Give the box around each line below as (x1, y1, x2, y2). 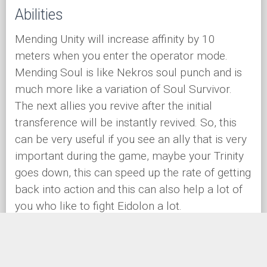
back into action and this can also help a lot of (15, 182, 243, 197)
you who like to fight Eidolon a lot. (15, 199, 182, 213)
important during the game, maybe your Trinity (15, 149, 244, 163)
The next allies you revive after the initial (15, 99, 212, 113)
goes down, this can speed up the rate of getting (15, 166, 251, 180)
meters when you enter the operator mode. (15, 49, 228, 63)
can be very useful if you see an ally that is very (15, 132, 247, 147)
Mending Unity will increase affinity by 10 (15, 32, 215, 46)
